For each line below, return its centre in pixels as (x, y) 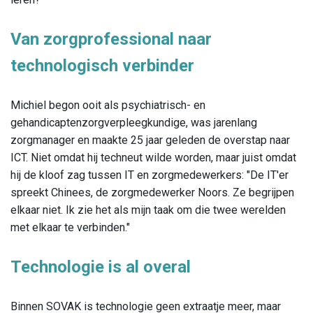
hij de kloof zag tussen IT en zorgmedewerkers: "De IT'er (150, 175)
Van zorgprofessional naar (111, 39)
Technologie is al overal (101, 267)
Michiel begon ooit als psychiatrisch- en (108, 105)
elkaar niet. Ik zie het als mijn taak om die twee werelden (148, 210)
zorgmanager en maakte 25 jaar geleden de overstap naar (150, 140)
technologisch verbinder (102, 66)
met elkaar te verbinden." (70, 228)
